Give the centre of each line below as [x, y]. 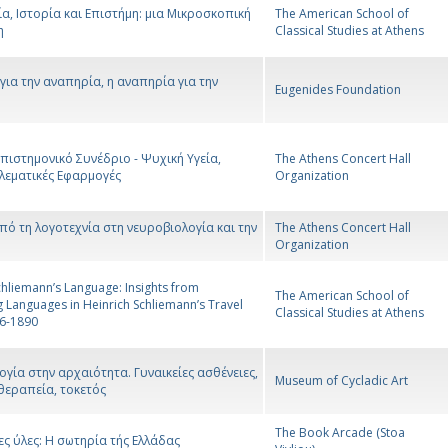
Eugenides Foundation [338, 90]
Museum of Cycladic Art [341, 381]
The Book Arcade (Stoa [340, 433]
